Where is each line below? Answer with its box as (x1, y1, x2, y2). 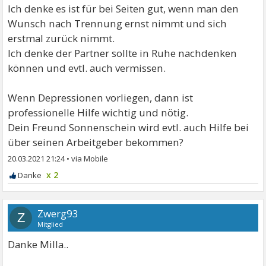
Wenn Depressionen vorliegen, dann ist (8, 91, 194, 105)
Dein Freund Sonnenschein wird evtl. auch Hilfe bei (8, 121, 249, 135)
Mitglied (37, 220, 64, 229)
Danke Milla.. (8, 237, 69, 252)
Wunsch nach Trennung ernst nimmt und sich (8, 17, 227, 31)
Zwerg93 (37, 207, 79, 221)
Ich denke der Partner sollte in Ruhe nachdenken (8, 46, 237, 61)
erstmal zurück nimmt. (8, 31, 115, 46)
